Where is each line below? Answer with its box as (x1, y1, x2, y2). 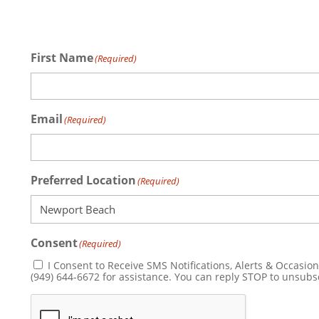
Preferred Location (31, 172, 137, 188)
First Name (31, 49, 94, 66)
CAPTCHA (30, 293, 83, 309)
